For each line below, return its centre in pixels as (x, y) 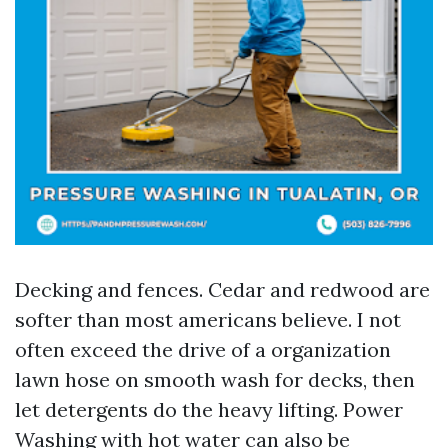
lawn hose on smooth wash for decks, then (215, 379)
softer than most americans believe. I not (208, 319)
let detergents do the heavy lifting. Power (209, 409)
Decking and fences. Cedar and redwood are (222, 289)
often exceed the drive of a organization (203, 349)
